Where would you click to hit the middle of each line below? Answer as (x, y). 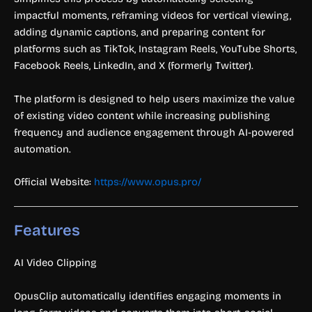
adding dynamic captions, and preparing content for (140, 32)
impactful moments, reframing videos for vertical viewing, (153, 16)
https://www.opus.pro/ (148, 181)
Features (47, 231)
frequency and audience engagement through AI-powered (154, 132)
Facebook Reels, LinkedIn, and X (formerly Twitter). (134, 66)
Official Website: (54, 181)
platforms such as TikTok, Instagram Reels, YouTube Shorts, (155, 49)
